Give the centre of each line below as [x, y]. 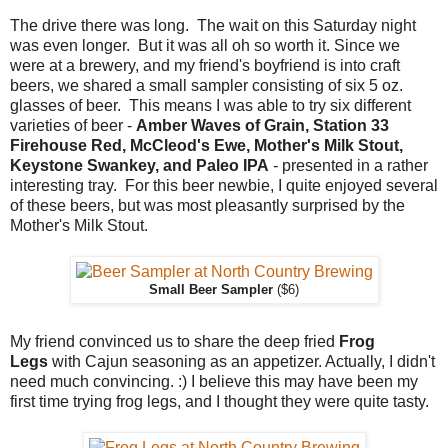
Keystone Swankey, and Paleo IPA [139, 165]
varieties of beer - [73, 125]
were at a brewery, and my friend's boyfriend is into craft [205, 65]
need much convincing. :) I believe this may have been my [214, 381]
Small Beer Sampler [211, 289]
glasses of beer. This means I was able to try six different [210, 105]
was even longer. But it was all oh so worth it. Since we [205, 45]
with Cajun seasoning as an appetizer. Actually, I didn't [241, 361]
